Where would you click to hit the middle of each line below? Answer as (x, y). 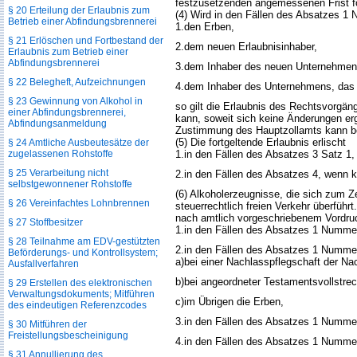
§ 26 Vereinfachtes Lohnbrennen (79, 203)
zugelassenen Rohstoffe (61, 154)
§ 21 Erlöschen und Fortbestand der (86, 41)
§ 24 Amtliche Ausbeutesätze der (78, 143)
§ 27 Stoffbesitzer (45, 222)
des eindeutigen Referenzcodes (77, 305)
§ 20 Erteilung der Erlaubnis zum (79, 10)
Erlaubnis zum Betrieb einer (68, 52)
